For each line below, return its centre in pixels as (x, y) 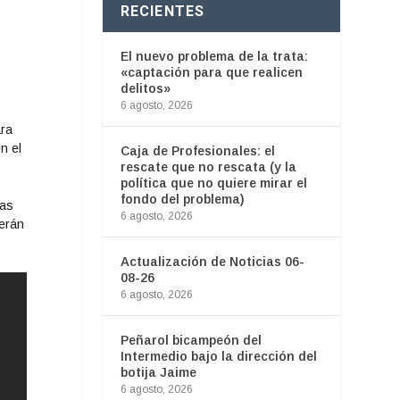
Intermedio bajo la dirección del (218, 356)
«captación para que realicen (211, 72)
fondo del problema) (182, 199)
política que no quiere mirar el (213, 183)
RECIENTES (162, 11)
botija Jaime (158, 372)
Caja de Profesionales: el (197, 150)
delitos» (145, 88)
